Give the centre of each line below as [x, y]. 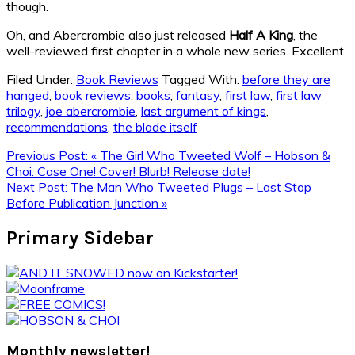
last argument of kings [204, 111]
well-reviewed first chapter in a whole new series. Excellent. [176, 50]
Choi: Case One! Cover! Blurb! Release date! [128, 171]
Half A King [261, 34]
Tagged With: [202, 79]
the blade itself [155, 126]
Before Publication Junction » [87, 202]
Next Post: [38, 187]
